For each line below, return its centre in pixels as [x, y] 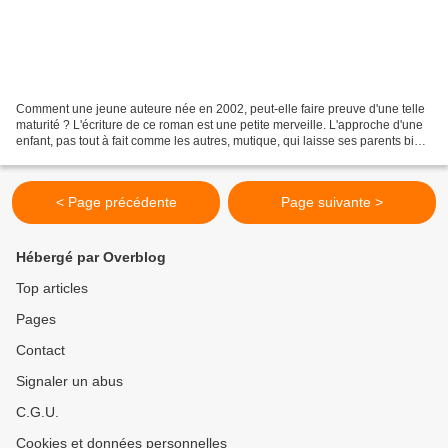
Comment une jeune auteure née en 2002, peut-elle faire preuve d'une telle [220, 109]
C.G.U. [37, 412]
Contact [40, 350]
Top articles [52, 288]
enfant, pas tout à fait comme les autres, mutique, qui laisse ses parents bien [222, 141]
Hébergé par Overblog [91, 257]
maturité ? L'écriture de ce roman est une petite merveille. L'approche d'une [219, 125]
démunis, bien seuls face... [88, 157]
